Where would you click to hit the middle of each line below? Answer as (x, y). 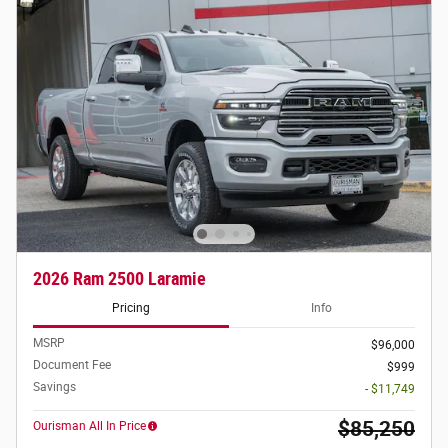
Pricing (130, 308)
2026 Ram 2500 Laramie (119, 278)
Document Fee (72, 364)
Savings (54, 386)
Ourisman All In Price (89, 425)
